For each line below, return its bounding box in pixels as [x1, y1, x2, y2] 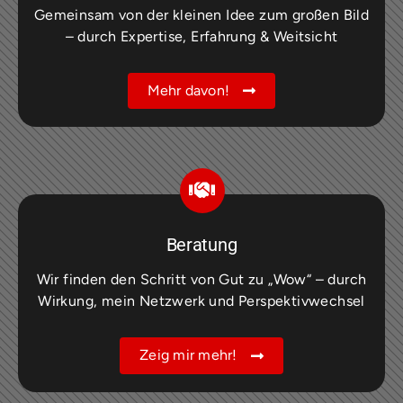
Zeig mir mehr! [139, 346, 237, 363]
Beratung [166, 235, 237, 255]
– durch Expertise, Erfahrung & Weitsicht [65, 27, 338, 45]
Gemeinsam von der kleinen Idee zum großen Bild [33, 5, 370, 23]
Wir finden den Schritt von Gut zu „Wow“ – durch [36, 271, 367, 288]
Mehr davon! [147, 81, 230, 99]
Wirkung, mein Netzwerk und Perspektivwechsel [38, 292, 365, 309]
